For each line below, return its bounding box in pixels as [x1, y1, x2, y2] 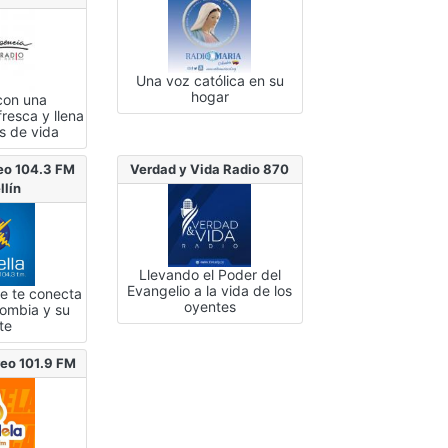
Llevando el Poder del [138, 265, 281, 283]
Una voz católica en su [135, 71, 284, 89]
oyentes [183, 297, 236, 315]
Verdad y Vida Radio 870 [130, 160, 290, 177]
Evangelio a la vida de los [127, 281, 293, 299]
